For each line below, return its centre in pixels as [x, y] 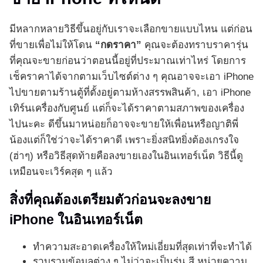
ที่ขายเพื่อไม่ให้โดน [52, 45]
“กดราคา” [118, 45]
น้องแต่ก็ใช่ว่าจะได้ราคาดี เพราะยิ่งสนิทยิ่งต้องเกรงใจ [124, 140]
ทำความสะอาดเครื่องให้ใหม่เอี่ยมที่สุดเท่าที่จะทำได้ [142, 247]
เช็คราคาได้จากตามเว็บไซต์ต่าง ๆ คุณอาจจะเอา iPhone [131, 77]
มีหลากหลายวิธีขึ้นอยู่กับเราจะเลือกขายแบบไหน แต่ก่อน [131, 29]
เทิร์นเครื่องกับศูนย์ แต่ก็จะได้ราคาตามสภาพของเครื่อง [127, 109]
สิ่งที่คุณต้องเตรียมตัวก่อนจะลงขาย [110, 200]
